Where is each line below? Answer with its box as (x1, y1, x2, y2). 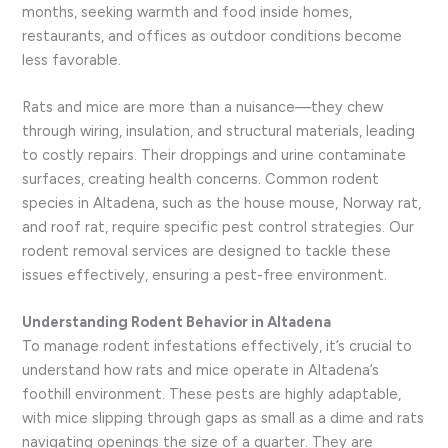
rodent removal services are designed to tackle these (22, 242, 392, 261)
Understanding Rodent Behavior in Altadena (22, 313, 332, 332)
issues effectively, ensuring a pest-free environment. (22, 266, 388, 285)
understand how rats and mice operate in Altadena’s (22, 361, 380, 380)
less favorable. (22, 50, 122, 69)
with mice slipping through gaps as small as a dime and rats (22, 409, 425, 428)
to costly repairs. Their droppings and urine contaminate (22, 146, 407, 165)
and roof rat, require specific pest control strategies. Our (22, 218, 415, 237)
